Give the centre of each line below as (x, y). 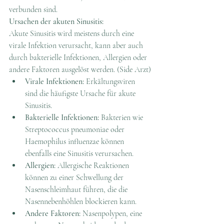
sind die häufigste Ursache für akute (81, 93)
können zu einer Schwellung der (75, 177)
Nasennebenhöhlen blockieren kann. (81, 201)
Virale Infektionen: (54, 81)
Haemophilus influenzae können (75, 141)
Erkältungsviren (110, 81)
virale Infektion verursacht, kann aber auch (77, 45)
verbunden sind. (33, 9)
